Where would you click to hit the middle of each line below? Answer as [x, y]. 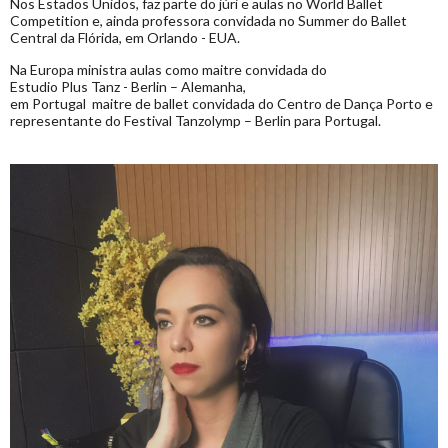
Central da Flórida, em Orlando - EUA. [125, 38]
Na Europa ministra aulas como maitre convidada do [168, 70]
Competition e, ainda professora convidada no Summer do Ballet [208, 21]
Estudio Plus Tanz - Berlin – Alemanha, [128, 87]
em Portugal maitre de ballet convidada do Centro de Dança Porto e [221, 104]
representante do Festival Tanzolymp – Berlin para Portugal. [195, 121]
